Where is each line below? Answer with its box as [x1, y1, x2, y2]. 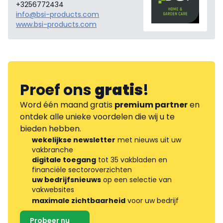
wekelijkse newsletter [32, 134, 115, 145]
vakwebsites [32, 184, 74, 195]
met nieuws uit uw [115, 134, 181, 145]
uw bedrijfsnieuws [32, 174, 101, 185]
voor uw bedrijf [125, 195, 179, 206]
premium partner [114, 99, 188, 111]
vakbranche [32, 144, 73, 155]
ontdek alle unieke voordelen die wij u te [20, 111, 175, 122]
